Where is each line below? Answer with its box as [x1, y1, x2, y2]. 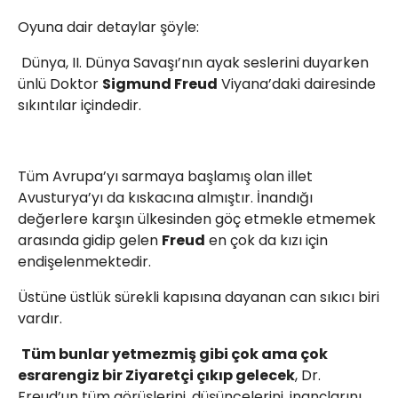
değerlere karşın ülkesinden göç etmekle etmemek [18, 209, 376, 230]
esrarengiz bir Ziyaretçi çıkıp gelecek [18, 365, 295, 386]
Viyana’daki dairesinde [218, 74, 376, 95]
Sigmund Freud [102, 74, 218, 95]
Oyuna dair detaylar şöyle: [18, 17, 199, 38]
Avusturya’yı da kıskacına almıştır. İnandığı [18, 187, 313, 209]
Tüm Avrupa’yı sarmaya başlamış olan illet [18, 166, 313, 187]
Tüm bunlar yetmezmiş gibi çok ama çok [21, 344, 328, 365]
